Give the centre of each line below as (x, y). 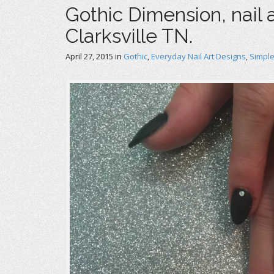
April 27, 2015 (89, 56)
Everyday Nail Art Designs (198, 56)
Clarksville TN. (129, 36)
